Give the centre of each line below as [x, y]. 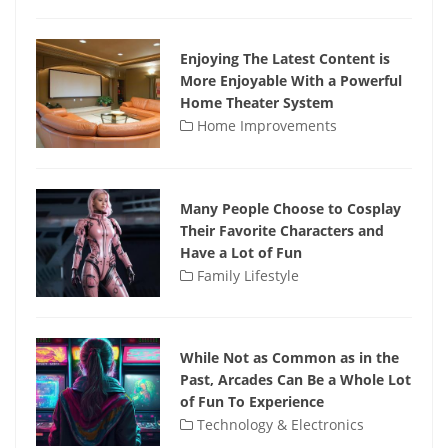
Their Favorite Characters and [282, 230]
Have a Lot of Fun [241, 252]
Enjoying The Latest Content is [285, 59]
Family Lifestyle [246, 275]
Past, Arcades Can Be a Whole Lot [295, 380]
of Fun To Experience [252, 402]
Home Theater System [257, 103]
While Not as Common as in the [289, 358]
